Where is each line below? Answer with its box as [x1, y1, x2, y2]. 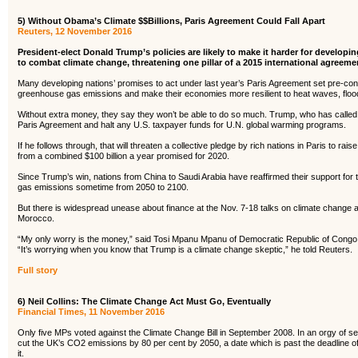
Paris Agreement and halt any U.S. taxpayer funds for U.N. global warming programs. [18, 120, 346, 129]
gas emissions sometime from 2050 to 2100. [18, 182, 189, 192]
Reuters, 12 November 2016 [18, 26, 132, 36]
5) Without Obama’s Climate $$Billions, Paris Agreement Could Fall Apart [18, 16, 325, 26]
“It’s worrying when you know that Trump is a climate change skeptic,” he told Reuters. [18, 245, 352, 254]
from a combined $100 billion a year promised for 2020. [18, 151, 229, 161]
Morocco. [18, 213, 54, 223]
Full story [18, 265, 58, 275]
